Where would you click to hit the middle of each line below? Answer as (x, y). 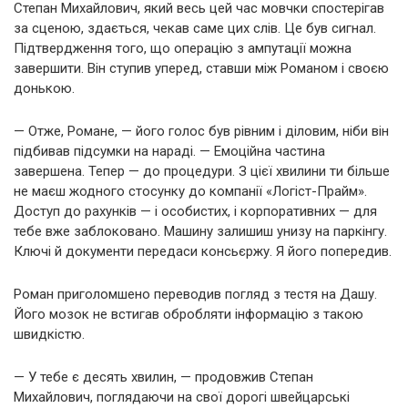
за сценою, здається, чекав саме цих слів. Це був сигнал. (195, 28)
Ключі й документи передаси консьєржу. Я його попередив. (203, 251)
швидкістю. (49, 334)
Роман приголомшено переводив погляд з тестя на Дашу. (195, 294)
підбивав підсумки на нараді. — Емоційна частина (169, 151)
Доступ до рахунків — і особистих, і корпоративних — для (195, 211)
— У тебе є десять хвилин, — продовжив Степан (163, 377)
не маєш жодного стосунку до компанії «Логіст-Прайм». (190, 191)
